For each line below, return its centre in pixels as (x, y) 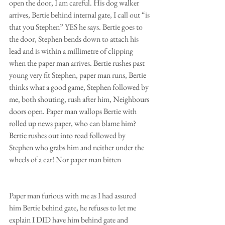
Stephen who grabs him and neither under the (77, 147)
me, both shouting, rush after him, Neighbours (80, 99)
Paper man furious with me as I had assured (74, 195)
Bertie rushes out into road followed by (68, 135)
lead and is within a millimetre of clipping (72, 51)
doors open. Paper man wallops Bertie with (74, 111)
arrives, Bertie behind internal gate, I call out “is (80, 15)
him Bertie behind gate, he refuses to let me (73, 207)
